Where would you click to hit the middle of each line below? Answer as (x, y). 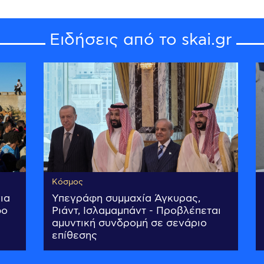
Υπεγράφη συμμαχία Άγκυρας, (126, 199)
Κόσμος (67, 182)
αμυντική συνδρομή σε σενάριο (129, 224)
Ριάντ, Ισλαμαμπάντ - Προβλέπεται (136, 211)
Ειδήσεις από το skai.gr (141, 40)
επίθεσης (75, 236)
